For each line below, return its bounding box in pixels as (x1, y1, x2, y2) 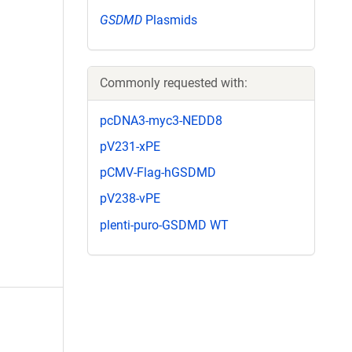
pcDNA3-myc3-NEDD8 (100, 112, 222, 128)
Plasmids (142, 12, 197, 27)
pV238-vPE (100, 191, 160, 207)
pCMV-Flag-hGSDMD (100, 165, 216, 181)
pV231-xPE (100, 138, 160, 154)
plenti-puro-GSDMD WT (100, 217, 229, 233)
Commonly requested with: (100, 75, 247, 90)
